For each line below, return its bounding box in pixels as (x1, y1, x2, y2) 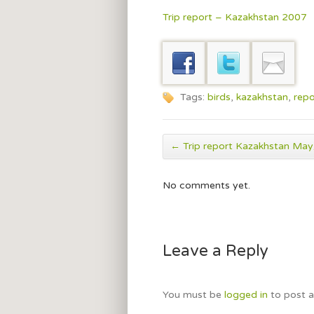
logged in (224, 288, 268, 301)
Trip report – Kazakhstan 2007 (163, 11, 307, 23)
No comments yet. (163, 179, 250, 191)
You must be (163, 288, 224, 301)
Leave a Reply (163, 240, 268, 260)
